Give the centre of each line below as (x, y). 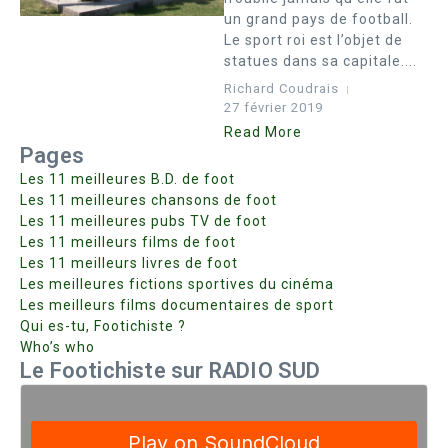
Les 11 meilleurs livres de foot (129, 263)
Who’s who (57, 347)
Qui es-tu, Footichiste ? (103, 326)
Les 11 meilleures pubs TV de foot (143, 221)
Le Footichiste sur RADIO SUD (170, 370)
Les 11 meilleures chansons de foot (148, 200)
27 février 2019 (273, 107)
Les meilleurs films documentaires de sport (177, 305)
